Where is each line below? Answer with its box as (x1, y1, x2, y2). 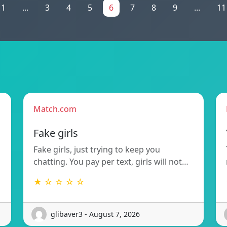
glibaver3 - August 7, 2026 (51, 209, 140, 219)
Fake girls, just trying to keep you (33, 143, 160, 155)
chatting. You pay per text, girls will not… (33, 156, 188, 167)
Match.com (33, 103, 77, 115)
